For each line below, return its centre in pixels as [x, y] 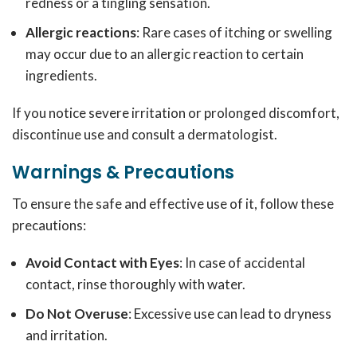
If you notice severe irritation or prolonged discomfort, [176, 113]
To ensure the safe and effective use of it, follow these [173, 204]
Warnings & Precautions [123, 173]
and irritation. [67, 335]
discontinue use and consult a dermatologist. [145, 134]
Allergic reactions [81, 32]
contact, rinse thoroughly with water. [135, 284]
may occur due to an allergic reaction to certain [165, 54]
